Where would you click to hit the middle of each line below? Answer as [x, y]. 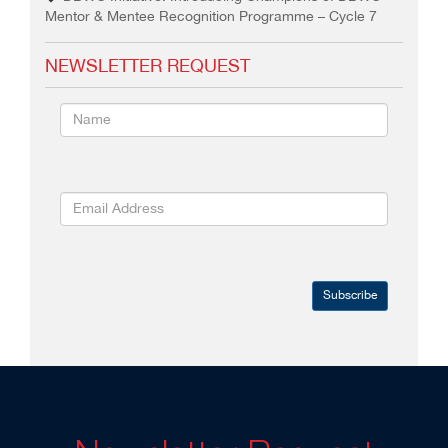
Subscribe [350, 295]
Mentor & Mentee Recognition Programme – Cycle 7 [211, 17]
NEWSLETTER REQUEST [147, 67]
